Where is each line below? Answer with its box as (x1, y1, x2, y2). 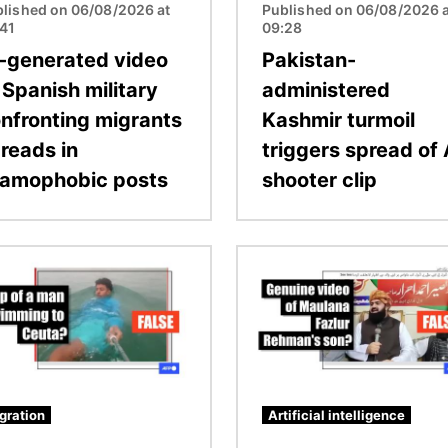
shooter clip (262, 167, 377, 192)
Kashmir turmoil (262, 107, 415, 132)
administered (262, 77, 390, 102)
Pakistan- (262, 47, 356, 72)
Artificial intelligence (268, 406, 405, 423)
